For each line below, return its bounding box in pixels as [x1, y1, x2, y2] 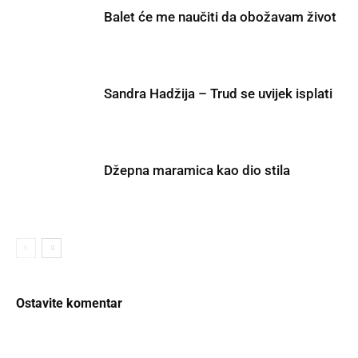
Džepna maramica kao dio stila [104, 162, 290, 178]
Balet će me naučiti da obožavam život [104, 9, 336, 25]
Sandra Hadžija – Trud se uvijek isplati [104, 86, 332, 101]
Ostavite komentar [16, 296, 122, 311]
